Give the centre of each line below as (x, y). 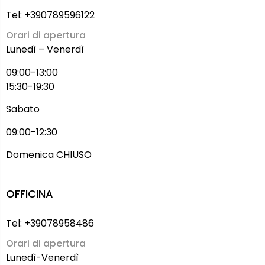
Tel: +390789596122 (50, 15)
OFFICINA (30, 194)
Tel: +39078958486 (50, 224)
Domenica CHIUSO (49, 155)
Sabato (23, 109)
